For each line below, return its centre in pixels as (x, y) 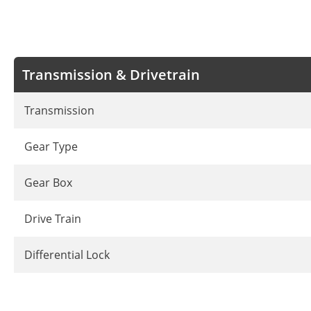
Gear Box (48, 183)
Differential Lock (67, 255)
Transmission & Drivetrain (111, 75)
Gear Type (51, 147)
